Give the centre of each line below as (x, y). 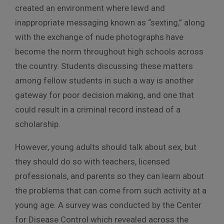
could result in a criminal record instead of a (98, 109)
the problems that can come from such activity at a (111, 190)
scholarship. (38, 124)
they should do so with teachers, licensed (92, 161)
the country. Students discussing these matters (104, 66)
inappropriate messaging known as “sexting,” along (110, 22)
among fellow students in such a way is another (104, 80)
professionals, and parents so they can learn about (109, 176)
